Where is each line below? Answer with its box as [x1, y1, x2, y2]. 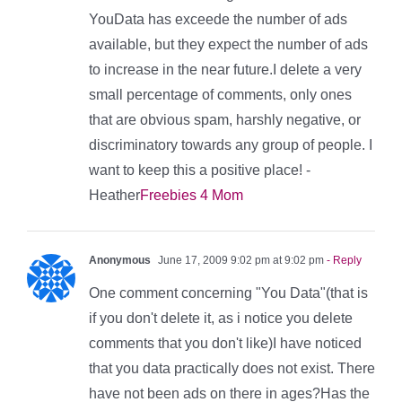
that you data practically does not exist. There [89, 360, 375, 376]
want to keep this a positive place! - [89, 162, 310, 178]
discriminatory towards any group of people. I [89, 136, 372, 153]
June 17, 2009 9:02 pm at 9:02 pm [155, 253, 324, 267]
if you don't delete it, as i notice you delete [89, 310, 353, 326]
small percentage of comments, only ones [89, 86, 352, 102]
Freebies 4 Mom [140, 187, 243, 203]
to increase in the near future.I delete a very [89, 61, 362, 77]
